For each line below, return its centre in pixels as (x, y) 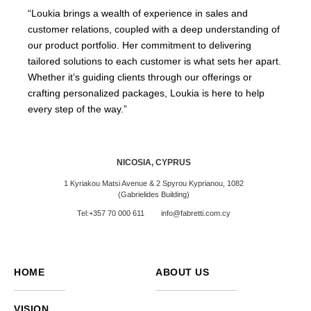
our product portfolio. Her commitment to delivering (140, 45)
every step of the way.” (77, 109)
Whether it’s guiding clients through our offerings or (140, 77)
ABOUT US (182, 272)
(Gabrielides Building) (154, 195)
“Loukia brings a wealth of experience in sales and (138, 14)
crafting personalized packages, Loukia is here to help (146, 93)
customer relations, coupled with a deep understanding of (154, 30)
